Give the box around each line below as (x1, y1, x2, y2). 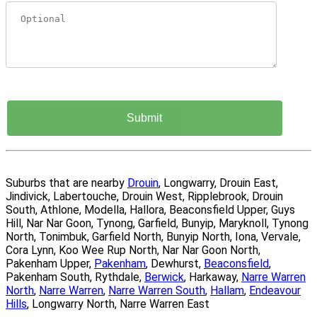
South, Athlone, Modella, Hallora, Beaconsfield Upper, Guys (6, 203, 295, 217)
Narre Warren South (108, 284, 205, 298)
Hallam (210, 284, 244, 298)
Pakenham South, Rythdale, (6, 270, 144, 284)
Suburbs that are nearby (6, 176, 127, 190)
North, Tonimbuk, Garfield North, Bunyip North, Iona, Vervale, (6, 230, 301, 244)
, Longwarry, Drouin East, (158, 176, 278, 190)
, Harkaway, (184, 270, 241, 284)
